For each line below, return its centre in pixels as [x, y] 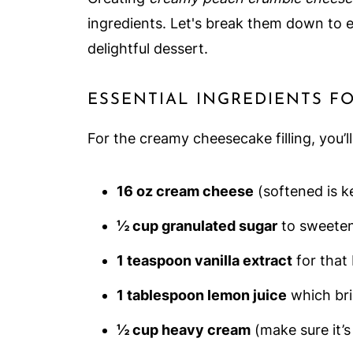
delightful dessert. [148, 48]
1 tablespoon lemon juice [202, 295]
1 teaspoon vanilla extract [204, 260]
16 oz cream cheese [185, 191]
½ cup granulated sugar [197, 226]
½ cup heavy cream [184, 330]
